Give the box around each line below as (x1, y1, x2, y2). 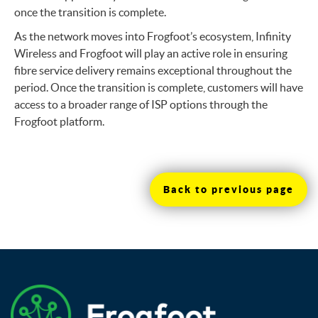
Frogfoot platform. (14, 115, 104, 128)
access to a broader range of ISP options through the (14, 98, 268, 111)
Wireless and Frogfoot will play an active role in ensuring (14, 47, 287, 60)
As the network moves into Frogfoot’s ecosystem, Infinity (14, 30, 291, 43)
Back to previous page (163, 184, 294, 196)
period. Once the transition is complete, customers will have (14, 81, 303, 94)
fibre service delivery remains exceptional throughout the (14, 64, 292, 77)
